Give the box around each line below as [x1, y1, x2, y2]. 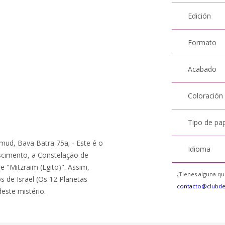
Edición [188, 11, 211, 21]
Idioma [188, 144, 211, 154]
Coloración [188, 91, 223, 100]
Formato [188, 38, 217, 47]
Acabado [188, 64, 217, 74]
